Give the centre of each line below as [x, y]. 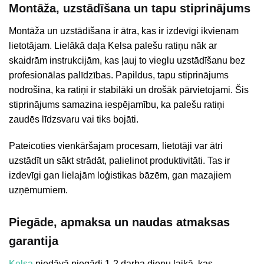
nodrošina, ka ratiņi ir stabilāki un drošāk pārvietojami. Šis [129, 90]
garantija [34, 241]
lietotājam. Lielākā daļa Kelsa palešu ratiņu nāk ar [113, 46]
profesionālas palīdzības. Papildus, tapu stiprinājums [119, 75]
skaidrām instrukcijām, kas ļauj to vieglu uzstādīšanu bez [127, 61]
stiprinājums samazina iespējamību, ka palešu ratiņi [117, 105]
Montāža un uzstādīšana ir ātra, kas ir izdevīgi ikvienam [124, 31]
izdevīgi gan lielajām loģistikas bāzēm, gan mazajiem [120, 175]
